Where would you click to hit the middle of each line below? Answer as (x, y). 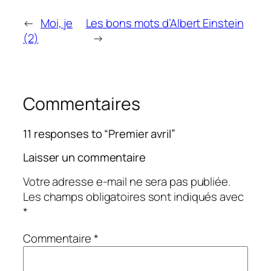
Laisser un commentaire (84, 157)
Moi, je (57, 23)
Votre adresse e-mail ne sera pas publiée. (127, 182)
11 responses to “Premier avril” (99, 134)
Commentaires (82, 103)
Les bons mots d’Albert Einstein (165, 23)
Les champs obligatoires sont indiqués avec (133, 197)
